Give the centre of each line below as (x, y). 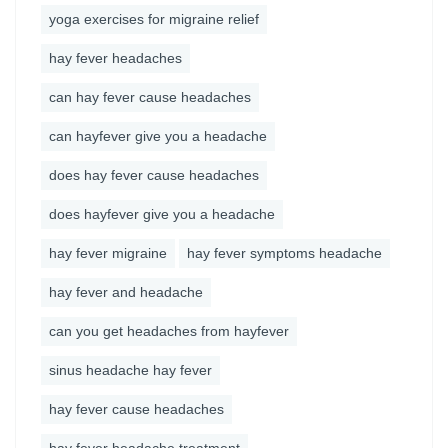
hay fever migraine (108, 253)
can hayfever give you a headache (158, 136)
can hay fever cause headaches (150, 97)
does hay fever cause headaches (154, 175)
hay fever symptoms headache (284, 253)
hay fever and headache (126, 292)
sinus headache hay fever (130, 370)
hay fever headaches (115, 58)
